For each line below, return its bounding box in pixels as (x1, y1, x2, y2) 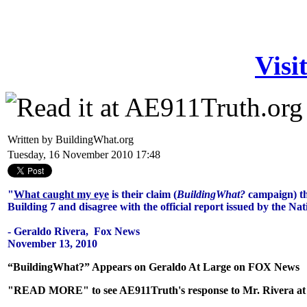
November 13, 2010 (8, 238, 97, 249)
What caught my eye (14, 188, 109, 200)
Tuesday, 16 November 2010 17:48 (8, 149, 160, 160)
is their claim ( (109, 188, 177, 200)
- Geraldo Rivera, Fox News (8, 225, 140, 237)
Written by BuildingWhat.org (8, 134, 136, 145)
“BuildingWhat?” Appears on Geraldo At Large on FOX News (8, 261, 299, 273)
